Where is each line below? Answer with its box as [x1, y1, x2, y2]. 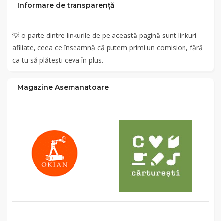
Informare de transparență [17, 1, 115, 10]
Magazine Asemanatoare [17, 83, 109, 92]
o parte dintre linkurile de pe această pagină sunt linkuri [21, 31, 196, 40]
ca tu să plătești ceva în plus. [12, 55, 103, 65]
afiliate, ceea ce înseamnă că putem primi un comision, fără [12, 43, 203, 52]
